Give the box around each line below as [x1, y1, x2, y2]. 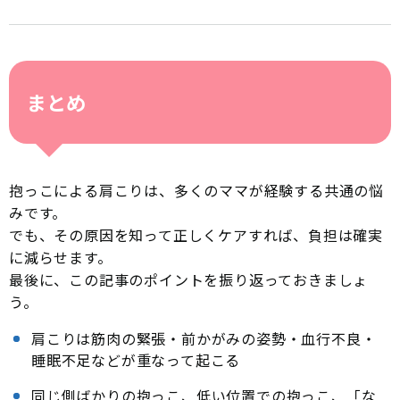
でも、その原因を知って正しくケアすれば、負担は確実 [9, 224, 383, 246]
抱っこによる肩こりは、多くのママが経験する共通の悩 [9, 179, 384, 202]
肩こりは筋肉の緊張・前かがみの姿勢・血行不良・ [31, 328, 377, 350]
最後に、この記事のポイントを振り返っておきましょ [9, 269, 369, 291]
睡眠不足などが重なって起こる [31, 349, 241, 371]
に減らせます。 [9, 246, 112, 269]
